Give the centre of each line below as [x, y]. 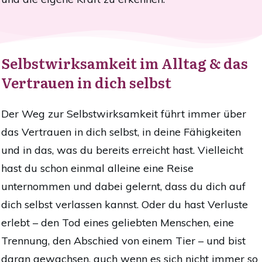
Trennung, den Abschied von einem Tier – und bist [123, 241]
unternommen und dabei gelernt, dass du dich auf [123, 187]
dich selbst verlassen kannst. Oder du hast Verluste [125, 205]
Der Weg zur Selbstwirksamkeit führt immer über [124, 114]
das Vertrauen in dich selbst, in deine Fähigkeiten [121, 132]
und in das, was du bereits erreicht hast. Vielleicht [122, 150]
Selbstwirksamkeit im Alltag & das [125, 63]
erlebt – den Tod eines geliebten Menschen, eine [118, 223]
